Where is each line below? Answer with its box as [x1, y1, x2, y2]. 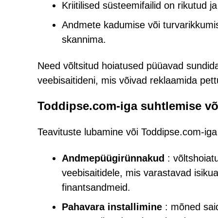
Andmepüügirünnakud [62, 153, 164, 163]
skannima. [62, 34, 106, 45]
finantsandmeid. [62, 182, 130, 193]
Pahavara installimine [62, 201, 162, 212]
